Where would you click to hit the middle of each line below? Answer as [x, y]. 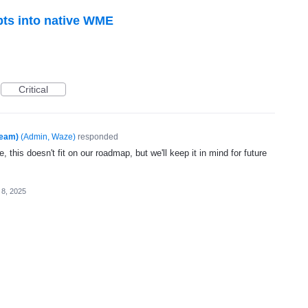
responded [97, 136]
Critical [33, 89]
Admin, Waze [48, 136]
